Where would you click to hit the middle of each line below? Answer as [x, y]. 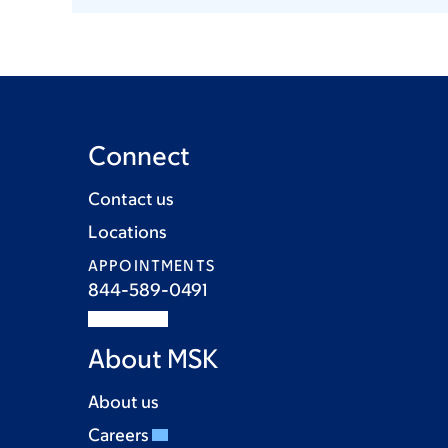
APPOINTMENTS [151, 265]
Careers [120, 435]
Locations [127, 232]
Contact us [131, 199]
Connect [139, 155]
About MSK [153, 358]
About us [123, 402]
